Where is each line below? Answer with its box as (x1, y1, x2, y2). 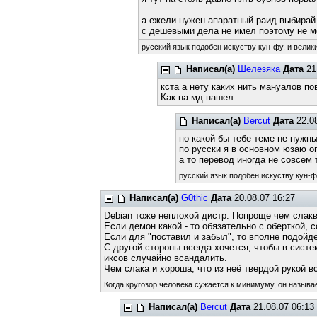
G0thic (181, 192, 209, 203)
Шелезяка (237, 64, 280, 74)
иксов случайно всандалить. (104, 253, 228, 263)
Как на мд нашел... (160, 92, 242, 103)
